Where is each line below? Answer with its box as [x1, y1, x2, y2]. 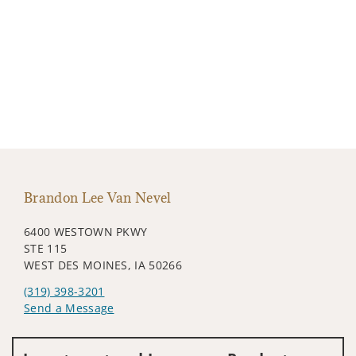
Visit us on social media [23, 323, 154, 339]
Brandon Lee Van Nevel [24, 188, 172, 207]
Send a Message [24, 300, 114, 315]
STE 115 [24, 240, 68, 256]
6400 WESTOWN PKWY [24, 223, 148, 239]
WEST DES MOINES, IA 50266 [24, 257, 182, 273]
